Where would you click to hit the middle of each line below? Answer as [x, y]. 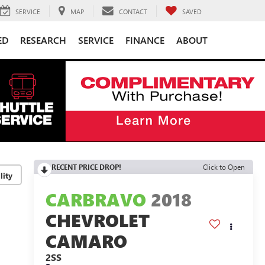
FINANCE [145, 40]
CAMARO [86, 241]
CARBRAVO [96, 200]
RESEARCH [43, 40]
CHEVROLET [97, 220]
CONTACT [133, 11]
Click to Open [224, 167]
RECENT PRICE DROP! [86, 167]
